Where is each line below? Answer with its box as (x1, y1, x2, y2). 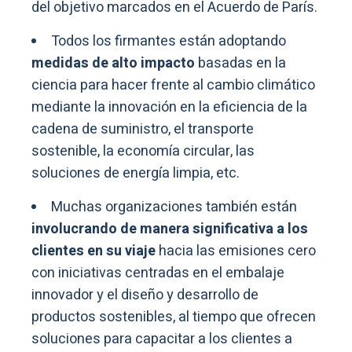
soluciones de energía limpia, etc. (31, 162, 240, 184)
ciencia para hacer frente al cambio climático (31, 74, 315, 96)
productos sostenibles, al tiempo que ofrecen (31, 306, 316, 328)
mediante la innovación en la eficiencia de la (31, 96, 307, 118)
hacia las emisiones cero (156, 240, 316, 262)
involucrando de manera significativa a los (31, 218, 308, 240)
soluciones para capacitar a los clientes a (31, 328, 292, 350)
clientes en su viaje (31, 240, 156, 262)
